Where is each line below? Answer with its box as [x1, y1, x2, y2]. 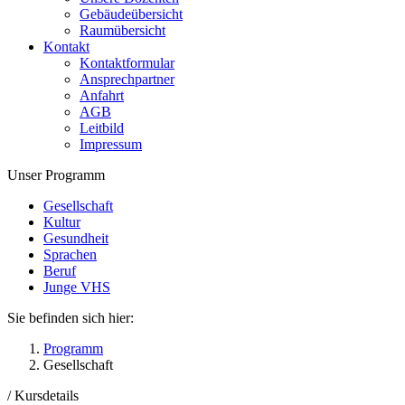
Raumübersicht [80, 23, 165, 38]
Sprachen [43, 247, 97, 262]
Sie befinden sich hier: [7, 310, 134, 325]
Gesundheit [43, 231, 108, 246]
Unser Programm [7, 167, 105, 183]
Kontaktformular [80, 55, 174, 71]
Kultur [43, 214, 80, 230]
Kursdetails [14, 388, 79, 403]
